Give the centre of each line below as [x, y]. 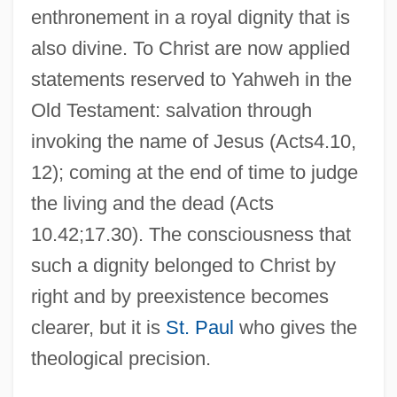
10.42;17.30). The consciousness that [191, 234]
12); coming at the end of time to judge [194, 172]
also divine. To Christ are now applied [190, 48]
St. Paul [199, 327]
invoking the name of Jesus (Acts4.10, [193, 141]
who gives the [295, 327]
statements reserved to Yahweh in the [191, 79]
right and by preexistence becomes [179, 296]
